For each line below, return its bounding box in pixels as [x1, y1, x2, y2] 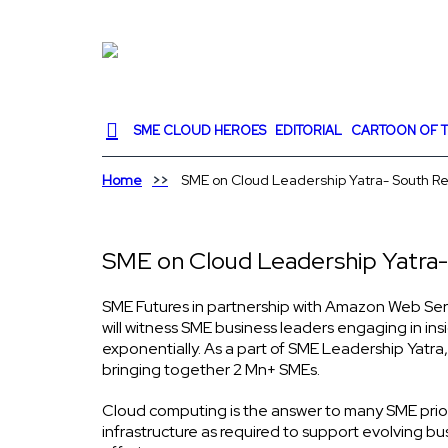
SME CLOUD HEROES [134, 121, 266, 139]
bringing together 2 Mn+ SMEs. [102, 359, 320, 380]
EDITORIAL [275, 121, 342, 139]
